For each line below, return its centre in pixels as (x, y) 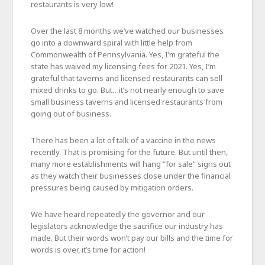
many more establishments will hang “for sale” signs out (131, 164)
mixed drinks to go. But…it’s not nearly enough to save (128, 90)
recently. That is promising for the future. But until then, (130, 152)
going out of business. (71, 113)
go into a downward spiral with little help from (112, 42)
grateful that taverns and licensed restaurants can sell (127, 78)
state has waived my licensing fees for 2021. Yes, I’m (124, 66)
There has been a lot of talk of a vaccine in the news (124, 140)
